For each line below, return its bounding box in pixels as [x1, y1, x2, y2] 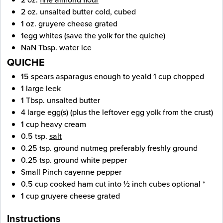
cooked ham [50, 178, 93, 190]
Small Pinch [21, 166, 64, 178]
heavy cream [41, 118, 86, 130]
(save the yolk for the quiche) [64, 30, 165, 41]
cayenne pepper [64, 166, 121, 178]
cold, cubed [95, 6, 136, 17]
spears [31, 71, 56, 82]
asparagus [56, 71, 92, 82]
